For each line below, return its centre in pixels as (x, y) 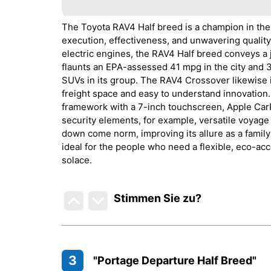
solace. (77, 160)
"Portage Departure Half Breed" (175, 260)
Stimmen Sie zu (155, 198)
